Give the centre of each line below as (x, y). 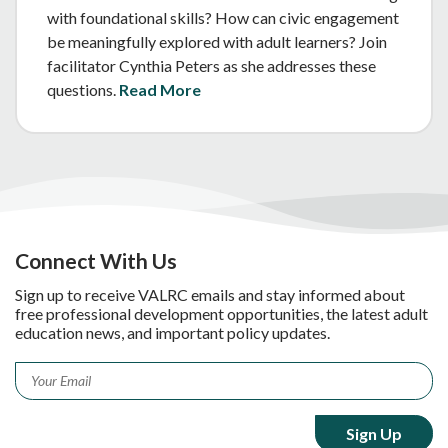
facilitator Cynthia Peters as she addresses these (211, 65)
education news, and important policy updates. (172, 332)
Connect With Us (96, 260)
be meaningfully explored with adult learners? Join (217, 41)
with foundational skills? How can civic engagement (223, 17)
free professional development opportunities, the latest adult (221, 313)
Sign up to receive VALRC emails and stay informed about (210, 294)
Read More (160, 89)
